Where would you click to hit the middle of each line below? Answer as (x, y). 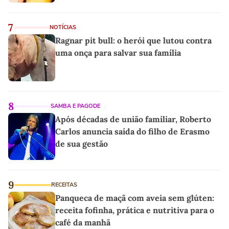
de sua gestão (82, 143)
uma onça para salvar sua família (118, 52)
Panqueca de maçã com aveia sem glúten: (135, 198)
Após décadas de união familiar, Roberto (133, 119)
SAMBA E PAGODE (75, 106)
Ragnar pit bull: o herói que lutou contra (133, 40)
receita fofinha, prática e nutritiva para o (135, 210)
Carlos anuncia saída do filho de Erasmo (132, 131)
